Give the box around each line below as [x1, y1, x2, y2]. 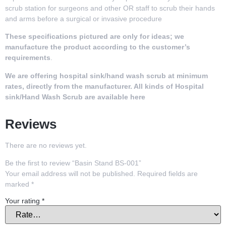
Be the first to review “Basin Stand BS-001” [5, 159, 141, 167]
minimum [175, 71, 208, 80]
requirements [5, 53, 50, 62]
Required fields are [137, 169, 198, 178]
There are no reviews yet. [5, 141, 87, 149]
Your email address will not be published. [5, 169, 135, 178]
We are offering [5, 71, 60, 80]
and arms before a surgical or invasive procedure [5, 15, 162, 23]
